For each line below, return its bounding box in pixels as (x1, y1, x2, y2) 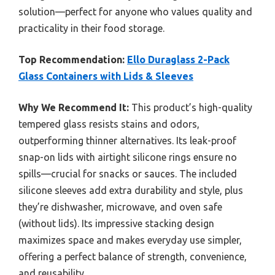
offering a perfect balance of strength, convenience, (18, 251, 247, 263)
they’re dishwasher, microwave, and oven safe (18, 201, 222, 213)
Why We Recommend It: (18, 102, 129, 114)
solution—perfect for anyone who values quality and (18, 6, 252, 18)
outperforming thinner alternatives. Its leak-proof (18, 135, 236, 147)
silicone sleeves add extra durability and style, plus (18, 185, 243, 196)
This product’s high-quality (129, 102, 252, 114)
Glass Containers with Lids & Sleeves (18, 71, 193, 82)
